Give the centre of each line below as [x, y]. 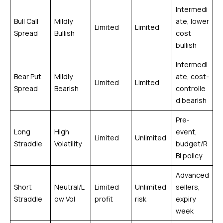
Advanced [192, 175]
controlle [191, 88]
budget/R [192, 143]
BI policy [189, 155]
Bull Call [26, 21]
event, [186, 131]
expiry [186, 199]
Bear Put [28, 76]
